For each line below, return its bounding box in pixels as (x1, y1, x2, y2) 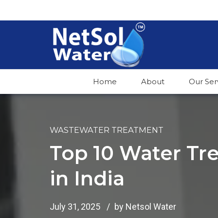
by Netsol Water (114, 201, 176, 212)
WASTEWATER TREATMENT (50, 125, 163, 135)
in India (50, 166, 125, 190)
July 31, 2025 (50, 201, 100, 212)
